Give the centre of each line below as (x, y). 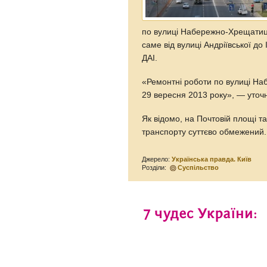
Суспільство (198, 167)
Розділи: (155, 167)
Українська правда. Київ (212, 159)
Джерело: (157, 159)
